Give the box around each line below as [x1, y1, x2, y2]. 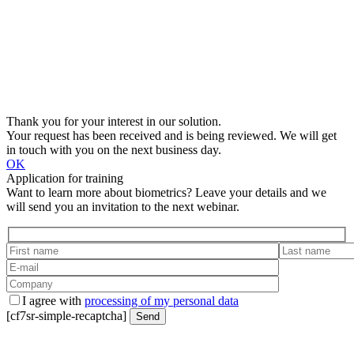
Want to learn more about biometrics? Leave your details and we [6, 186, 326, 200]
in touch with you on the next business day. [6, 143, 221, 157]
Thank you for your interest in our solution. [6, 115, 221, 129]
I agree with [22, 293, 85, 307]
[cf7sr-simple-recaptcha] [6, 308, 130, 322]
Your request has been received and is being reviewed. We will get [6, 129, 337, 143]
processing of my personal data [85, 293, 239, 307]
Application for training [6, 171, 123, 186]
